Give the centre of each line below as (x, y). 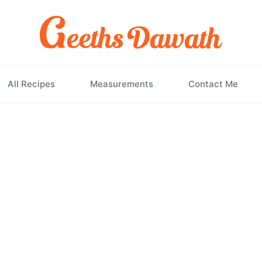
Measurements (122, 84)
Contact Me (213, 84)
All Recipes (31, 84)
